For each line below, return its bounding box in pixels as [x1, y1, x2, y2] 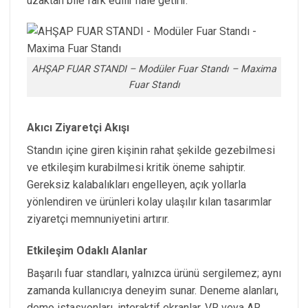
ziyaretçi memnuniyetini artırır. [27, 212, 169, 225]
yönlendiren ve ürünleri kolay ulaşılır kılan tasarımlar [27, 195, 272, 208]
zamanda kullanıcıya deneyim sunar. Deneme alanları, [27, 283, 278, 297]
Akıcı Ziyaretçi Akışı [27, 120, 129, 134]
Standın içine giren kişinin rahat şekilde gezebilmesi [27, 143, 275, 157]
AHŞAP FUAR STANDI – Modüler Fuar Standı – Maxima [32, 63, 276, 76]
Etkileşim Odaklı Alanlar [27, 243, 148, 257]
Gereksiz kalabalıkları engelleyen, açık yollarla [27, 177, 246, 191]
